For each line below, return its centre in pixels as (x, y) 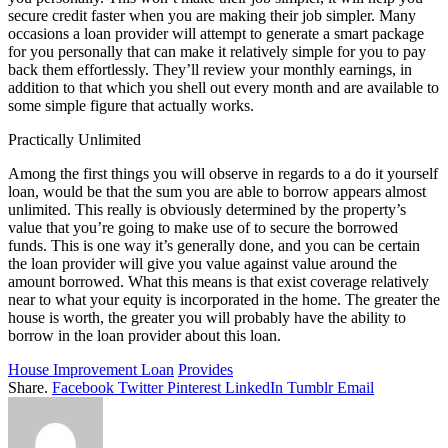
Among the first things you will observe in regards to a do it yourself (223, 173)
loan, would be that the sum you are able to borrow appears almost (217, 191)
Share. (28, 387)
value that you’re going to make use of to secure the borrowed (203, 227)
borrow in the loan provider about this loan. (144, 335)
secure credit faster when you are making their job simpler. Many (212, 15)
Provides (205, 369)
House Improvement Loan (91, 369)
